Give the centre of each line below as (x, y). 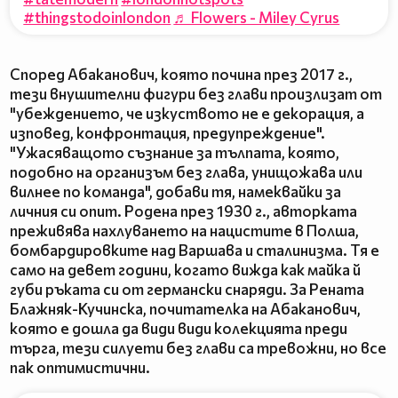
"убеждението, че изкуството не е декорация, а (187, 114)
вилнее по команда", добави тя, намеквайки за (175, 192)
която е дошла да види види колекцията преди (179, 329)
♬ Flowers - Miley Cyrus (257, 17)
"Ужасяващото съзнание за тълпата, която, (175, 153)
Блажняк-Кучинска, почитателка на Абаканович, (185, 309)
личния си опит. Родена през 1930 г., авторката (183, 211)
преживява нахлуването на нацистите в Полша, (184, 231)
